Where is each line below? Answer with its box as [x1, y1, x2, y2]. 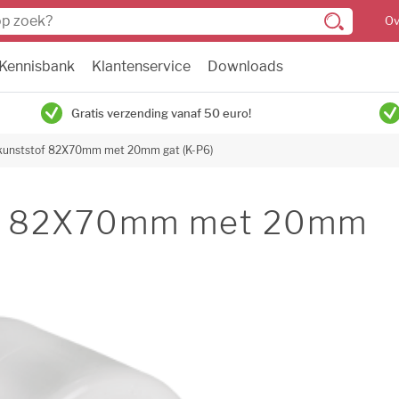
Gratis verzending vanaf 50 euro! [71, 106, 251, 120]
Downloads [208, 58, 283, 75]
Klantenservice [92, 58, 191, 75]
